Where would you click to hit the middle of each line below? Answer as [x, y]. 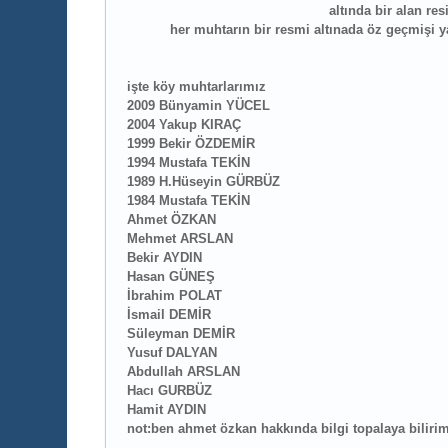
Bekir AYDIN [165, 258]
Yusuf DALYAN [172, 353]
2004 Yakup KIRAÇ [184, 125]
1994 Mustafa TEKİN [189, 163]
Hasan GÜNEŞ [171, 277]
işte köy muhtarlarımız [197, 87]
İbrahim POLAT [175, 296]
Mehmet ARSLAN [180, 239]
